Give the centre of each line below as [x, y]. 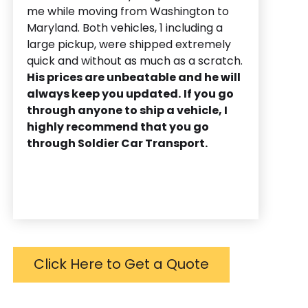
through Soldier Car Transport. [117, 143]
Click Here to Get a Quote [121, 264]
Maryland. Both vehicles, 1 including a [125, 27]
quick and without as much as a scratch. [135, 60]
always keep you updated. [104, 93]
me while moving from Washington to [128, 11]
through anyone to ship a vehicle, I [127, 110]
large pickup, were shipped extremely [129, 44]
